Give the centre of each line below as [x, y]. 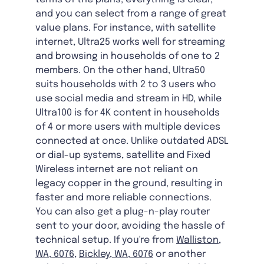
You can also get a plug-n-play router [123, 212]
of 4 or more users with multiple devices [128, 127]
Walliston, [199, 240]
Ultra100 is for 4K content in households [128, 113]
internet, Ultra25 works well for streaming [130, 42]
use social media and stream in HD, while [128, 99]
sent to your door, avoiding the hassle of [130, 226]
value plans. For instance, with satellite [126, 28]
